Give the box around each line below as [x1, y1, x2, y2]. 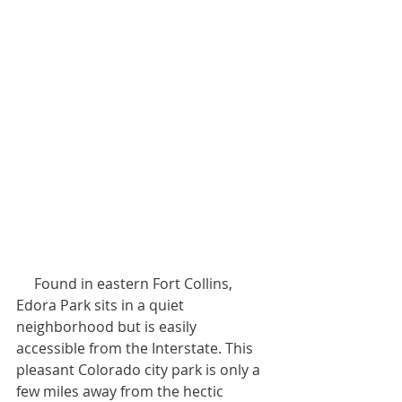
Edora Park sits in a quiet [16, 294, 188, 315]
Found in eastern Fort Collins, [16, 273, 34, 293]
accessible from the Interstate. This [16, 337, 257, 358]
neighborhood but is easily [16, 316, 200, 336]
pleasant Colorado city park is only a [16, 359, 264, 380]
